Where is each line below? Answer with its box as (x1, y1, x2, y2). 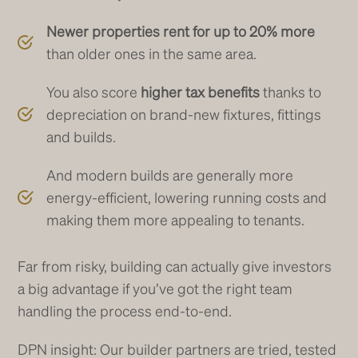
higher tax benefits (141, 82, 261, 101)
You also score (46, 82, 141, 101)
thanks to (260, 82, 322, 101)
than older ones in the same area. (46, 44, 257, 63)
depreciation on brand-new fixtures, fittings (46, 105, 322, 124)
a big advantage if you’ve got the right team (18, 279, 293, 298)
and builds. (46, 127, 117, 146)
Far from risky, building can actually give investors (18, 257, 332, 276)
